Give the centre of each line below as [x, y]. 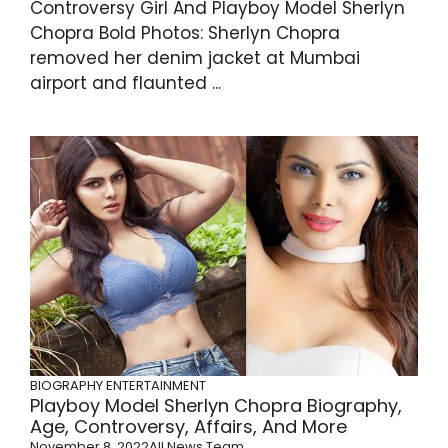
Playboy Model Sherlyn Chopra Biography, [216, 405]
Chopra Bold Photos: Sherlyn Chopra [185, 32]
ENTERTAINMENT [156, 385]
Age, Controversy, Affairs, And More [188, 426]
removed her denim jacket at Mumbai [195, 57]
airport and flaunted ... [125, 82]
